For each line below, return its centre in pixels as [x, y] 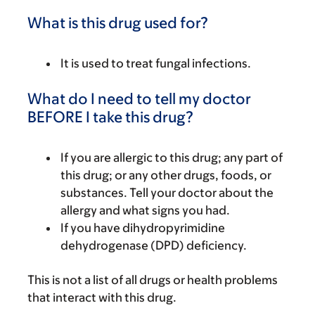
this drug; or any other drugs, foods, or [166, 175]
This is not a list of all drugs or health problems [153, 280]
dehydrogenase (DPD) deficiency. [154, 245]
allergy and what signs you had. [145, 210]
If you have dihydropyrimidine [143, 228]
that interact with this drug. [102, 297]
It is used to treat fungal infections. [156, 63]
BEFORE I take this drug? [110, 117]
